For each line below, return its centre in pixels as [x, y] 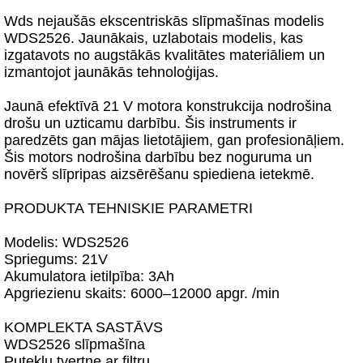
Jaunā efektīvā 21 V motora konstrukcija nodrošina [168, 106]
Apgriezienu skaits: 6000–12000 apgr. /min [142, 293]
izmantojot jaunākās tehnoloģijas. [111, 72]
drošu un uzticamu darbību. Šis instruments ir [150, 123]
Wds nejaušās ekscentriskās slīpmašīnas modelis [164, 21]
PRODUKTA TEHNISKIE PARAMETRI [128, 208]
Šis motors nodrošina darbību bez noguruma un [158, 157]
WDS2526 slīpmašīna [75, 344]
